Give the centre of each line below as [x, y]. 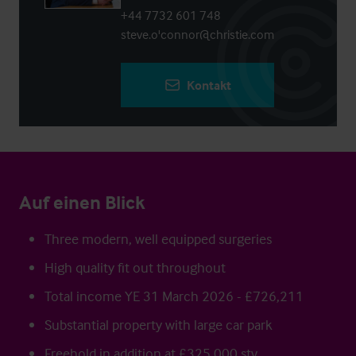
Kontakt [209, 85]
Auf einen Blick [82, 202]
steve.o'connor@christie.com [197, 34]
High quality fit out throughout [135, 267]
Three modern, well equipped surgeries [158, 239]
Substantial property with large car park [159, 325]
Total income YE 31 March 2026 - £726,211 [174, 296]
